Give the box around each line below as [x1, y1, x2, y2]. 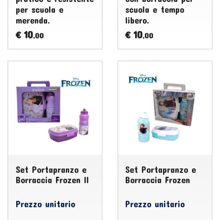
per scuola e [15, 3, 63, 15]
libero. [125, 14, 150, 26]
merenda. [15, 14, 50, 26]
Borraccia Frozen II [15, 174, 89, 185]
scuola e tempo [125, 3, 185, 15]
